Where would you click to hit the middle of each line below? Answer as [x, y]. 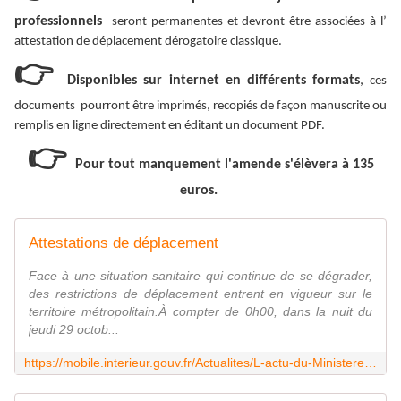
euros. [200, 191]
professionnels [58, 22]
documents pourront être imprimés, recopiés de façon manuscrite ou [200, 107]
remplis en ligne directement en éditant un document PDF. [170, 126]
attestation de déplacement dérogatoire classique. [148, 42]
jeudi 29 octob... [74, 330]
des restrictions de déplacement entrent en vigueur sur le [200, 294]
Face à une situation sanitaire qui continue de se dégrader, [200, 276]
